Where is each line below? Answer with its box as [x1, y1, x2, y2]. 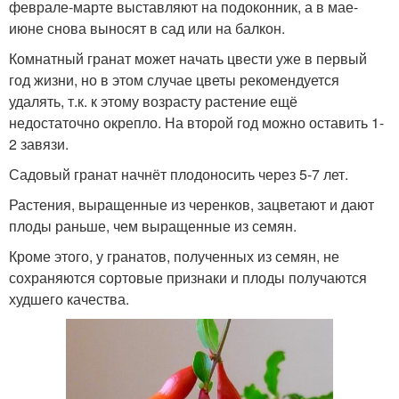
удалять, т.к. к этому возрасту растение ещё [9, 90, 297, 111]
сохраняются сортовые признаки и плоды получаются [9, 266, 367, 288]
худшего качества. [9, 288, 129, 309]
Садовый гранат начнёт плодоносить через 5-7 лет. [9, 163, 348, 184]
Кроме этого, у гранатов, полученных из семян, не [9, 245, 339, 266]
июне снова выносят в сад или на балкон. [9, 17, 285, 38]
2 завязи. [9, 133, 69, 154]
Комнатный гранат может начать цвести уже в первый [9, 47, 367, 69]
